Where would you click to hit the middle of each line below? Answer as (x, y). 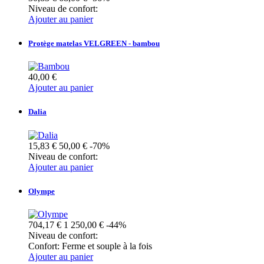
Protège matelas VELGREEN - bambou (94, 44)
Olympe (42, 191)
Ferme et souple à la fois (107, 246)
